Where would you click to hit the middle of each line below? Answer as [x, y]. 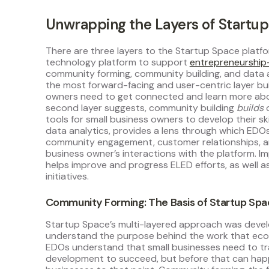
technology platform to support [117, 62]
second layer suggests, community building [141, 107]
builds [251, 107]
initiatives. [67, 176]
